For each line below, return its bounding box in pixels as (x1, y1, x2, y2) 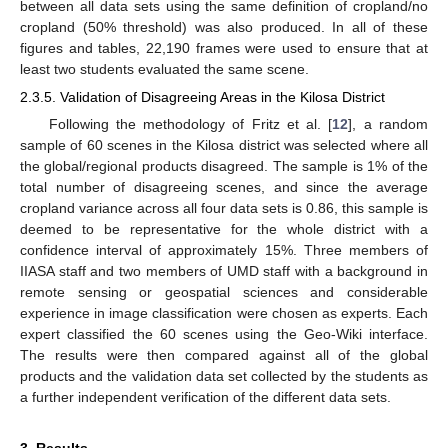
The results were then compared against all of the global (20, 347, 428, 364)
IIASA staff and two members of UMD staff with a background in (20, 263, 428, 280)
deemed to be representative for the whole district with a (20, 221, 428, 238)
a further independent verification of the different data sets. (20, 389, 391, 406)
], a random (348, 116, 429, 133)
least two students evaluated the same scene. (20, 61, 309, 78)
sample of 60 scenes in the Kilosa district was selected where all (20, 137, 428, 154)
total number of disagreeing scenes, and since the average (20, 179, 428, 196)
